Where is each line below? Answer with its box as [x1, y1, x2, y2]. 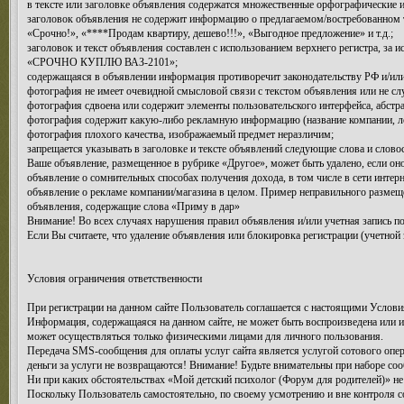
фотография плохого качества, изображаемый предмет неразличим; [27, 128, 334, 141]
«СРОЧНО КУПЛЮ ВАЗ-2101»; [27, 56, 178, 69]
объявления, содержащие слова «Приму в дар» [27, 200, 240, 213]
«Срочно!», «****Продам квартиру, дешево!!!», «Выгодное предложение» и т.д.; [27, 27, 393, 40]
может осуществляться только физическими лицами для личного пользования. [27, 330, 383, 343]
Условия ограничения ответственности [27, 272, 202, 285]
